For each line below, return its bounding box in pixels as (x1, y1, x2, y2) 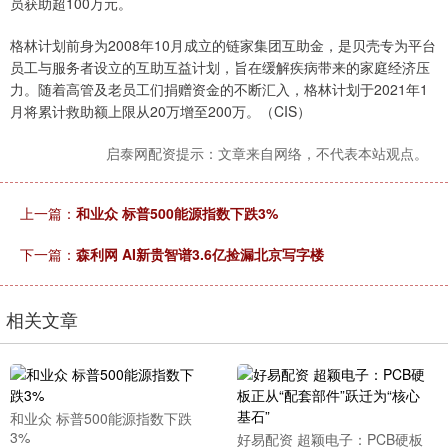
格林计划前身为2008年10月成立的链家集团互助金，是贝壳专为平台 (10, 34, 436, 55)
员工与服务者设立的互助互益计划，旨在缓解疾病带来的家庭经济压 (10, 56, 430, 77)
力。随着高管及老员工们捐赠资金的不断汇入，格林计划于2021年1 (10, 78, 428, 99)
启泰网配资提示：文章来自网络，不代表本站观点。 (106, 142, 428, 163)
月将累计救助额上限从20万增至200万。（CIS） (10, 100, 311, 121)
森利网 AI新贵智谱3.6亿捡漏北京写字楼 (76, 243, 324, 264)
